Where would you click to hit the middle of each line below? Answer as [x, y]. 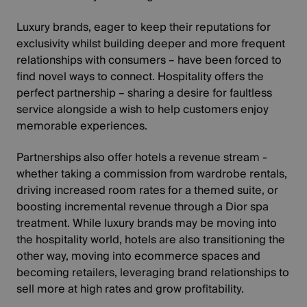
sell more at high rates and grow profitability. [131, 289]
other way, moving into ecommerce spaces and [139, 256]
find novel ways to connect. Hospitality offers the [140, 76]
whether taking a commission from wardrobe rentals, [152, 174]
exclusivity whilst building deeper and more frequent [151, 44]
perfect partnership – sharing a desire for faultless [145, 93]
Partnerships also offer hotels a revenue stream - [142, 157]
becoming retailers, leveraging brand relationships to [153, 272]
